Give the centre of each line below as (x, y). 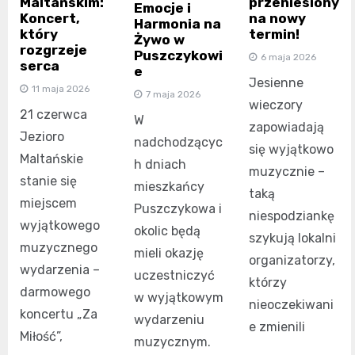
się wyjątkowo (291, 149)
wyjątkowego (60, 225)
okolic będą (168, 231)
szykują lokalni (292, 238)
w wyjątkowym (179, 298)
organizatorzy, (292, 260)
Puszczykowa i (178, 209)
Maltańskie (52, 158)
